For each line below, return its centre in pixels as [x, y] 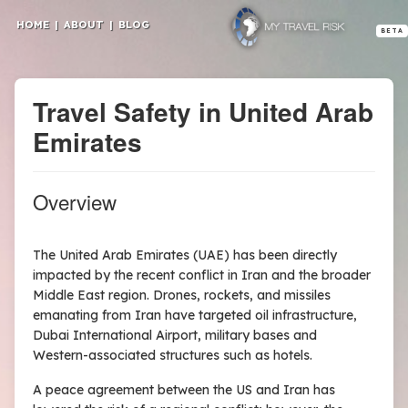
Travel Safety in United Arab [203, 112]
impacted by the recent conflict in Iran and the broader [202, 275]
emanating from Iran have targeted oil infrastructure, [195, 315]
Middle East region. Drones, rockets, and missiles [182, 295]
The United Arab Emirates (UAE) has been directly [185, 255]
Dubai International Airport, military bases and [175, 335]
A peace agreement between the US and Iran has [184, 390]
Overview [75, 201]
